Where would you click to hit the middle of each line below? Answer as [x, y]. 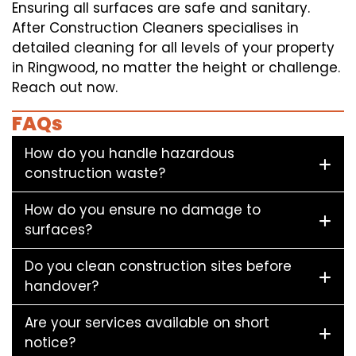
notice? [50, 343]
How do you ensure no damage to [143, 210]
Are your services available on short [147, 323]
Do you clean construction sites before [158, 267]
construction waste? [95, 174]
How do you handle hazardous [130, 154]
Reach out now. [65, 88]
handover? [62, 286]
